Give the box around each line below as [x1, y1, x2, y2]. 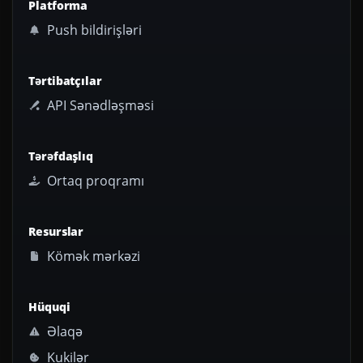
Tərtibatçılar [28, 73, 102, 89]
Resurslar [28, 224, 84, 240]
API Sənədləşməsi [44, 96, 155, 115]
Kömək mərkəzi [44, 247, 141, 266]
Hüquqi [28, 299, 70, 315]
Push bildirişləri [44, 21, 143, 40]
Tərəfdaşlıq [28, 148, 93, 164]
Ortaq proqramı [44, 172, 145, 190]
